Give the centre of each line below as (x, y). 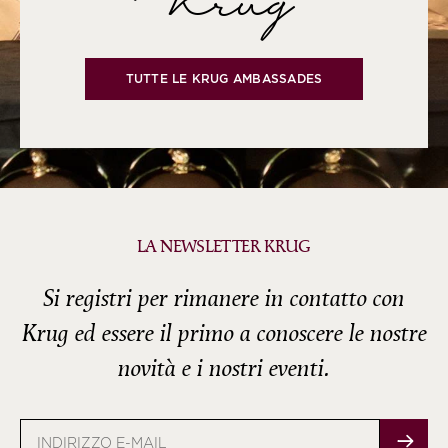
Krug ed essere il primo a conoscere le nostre (224, 334)
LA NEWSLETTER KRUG (224, 247)
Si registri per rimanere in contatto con (224, 299)
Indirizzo (51, 430)
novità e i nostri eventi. (224, 369)
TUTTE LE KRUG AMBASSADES (224, 79)
